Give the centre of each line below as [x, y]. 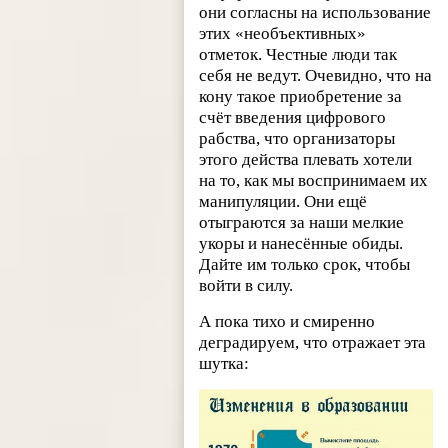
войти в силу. [250, 285]
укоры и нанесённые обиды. [301, 243]
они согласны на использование [315, 12]
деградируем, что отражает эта [313, 342]
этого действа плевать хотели [306, 159]
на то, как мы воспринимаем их [314, 180]
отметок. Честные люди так [298, 54]
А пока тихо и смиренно [287, 321]
